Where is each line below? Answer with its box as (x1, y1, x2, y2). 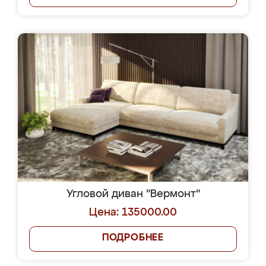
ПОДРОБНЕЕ (102, 233, 164, 243)
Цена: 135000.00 (89, 207, 177, 218)
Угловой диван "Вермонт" (66, 189, 200, 199)
